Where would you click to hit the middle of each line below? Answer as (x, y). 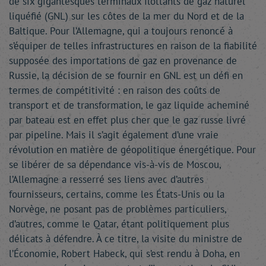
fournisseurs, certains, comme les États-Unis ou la (117, 194)
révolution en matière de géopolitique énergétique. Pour (132, 150)
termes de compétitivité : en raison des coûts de (115, 90)
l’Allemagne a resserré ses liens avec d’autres (106, 179)
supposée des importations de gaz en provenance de (123, 61)
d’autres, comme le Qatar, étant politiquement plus (119, 224)
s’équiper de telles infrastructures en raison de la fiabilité (133, 46)
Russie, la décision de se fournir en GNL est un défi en (126, 75)
